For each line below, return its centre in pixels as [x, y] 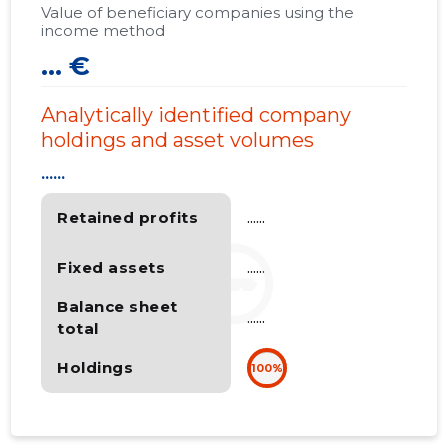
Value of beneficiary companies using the [198, 13]
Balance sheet [117, 307]
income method [103, 31]
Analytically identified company [196, 115]
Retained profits [128, 218]
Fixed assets [111, 268]
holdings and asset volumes [178, 140]
